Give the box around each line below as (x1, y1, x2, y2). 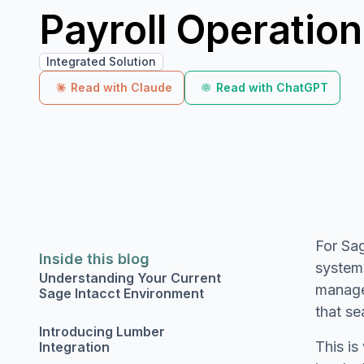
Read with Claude (71, 80, 172, 94)
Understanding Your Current (39, 270, 221, 286)
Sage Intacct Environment (39, 285, 204, 301)
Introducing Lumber (39, 323, 165, 340)
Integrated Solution (46, 54, 156, 68)
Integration (39, 339, 110, 355)
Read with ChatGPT (216, 80, 328, 94)
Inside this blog (39, 250, 149, 267)
